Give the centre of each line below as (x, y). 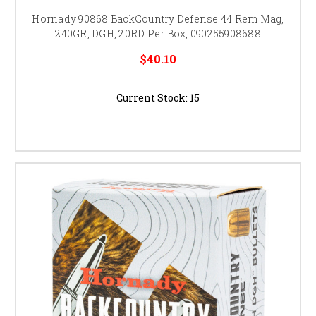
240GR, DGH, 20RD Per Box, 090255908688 (158, 33)
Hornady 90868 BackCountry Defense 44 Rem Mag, (158, 18)
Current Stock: (153, 97)
